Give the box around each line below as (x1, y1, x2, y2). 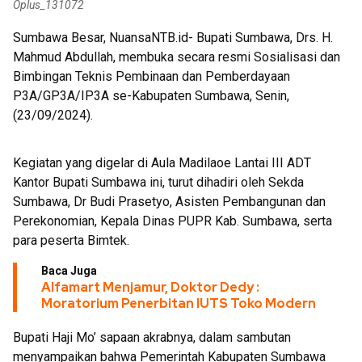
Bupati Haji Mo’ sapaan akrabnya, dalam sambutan (13, 330, 291, 345)
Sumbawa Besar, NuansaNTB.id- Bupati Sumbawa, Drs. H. (13, 30, 333, 45)
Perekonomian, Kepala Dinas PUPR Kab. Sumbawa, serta (13, 213, 332, 229)
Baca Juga (41, 264, 97, 277)
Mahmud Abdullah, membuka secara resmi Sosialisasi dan (13, 49, 340, 65)
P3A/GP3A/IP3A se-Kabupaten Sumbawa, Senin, (13, 88, 289, 103)
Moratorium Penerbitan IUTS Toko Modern (41, 295, 316, 312)
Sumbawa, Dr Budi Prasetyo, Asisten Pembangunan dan (13, 194, 326, 209)
